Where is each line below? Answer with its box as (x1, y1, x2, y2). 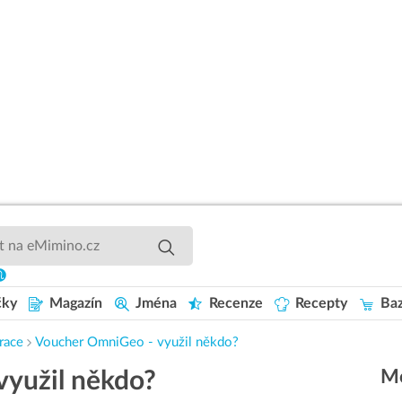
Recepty (292, 296, 348, 310)
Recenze (205, 296, 264, 310)
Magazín (46, 296, 103, 310)
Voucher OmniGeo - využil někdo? (35, 336, 239, 349)
